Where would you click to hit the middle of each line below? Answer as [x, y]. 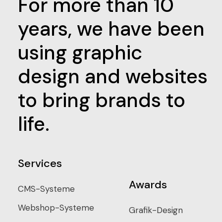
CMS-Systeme [46, 189]
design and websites [112, 76]
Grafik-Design [156, 210]
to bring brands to [101, 100]
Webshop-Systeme [56, 207]
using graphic [80, 52]
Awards [148, 184]
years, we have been [111, 28]
